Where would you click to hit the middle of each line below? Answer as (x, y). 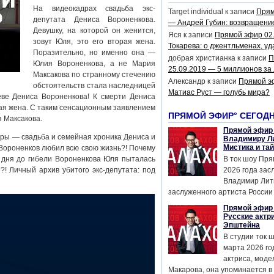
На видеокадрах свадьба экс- (94, 9)
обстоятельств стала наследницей (94, 86)
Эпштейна (242, 225)
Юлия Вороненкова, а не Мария (94, 64)
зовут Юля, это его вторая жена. (94, 42)
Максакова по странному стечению (94, 75)
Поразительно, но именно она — (94, 53)
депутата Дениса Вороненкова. (94, 20)
